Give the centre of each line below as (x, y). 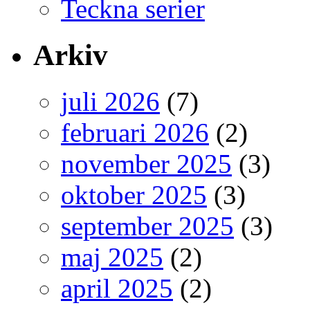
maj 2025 (112, 257)
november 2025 (146, 164)
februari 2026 (135, 133)
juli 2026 (110, 101)
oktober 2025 (134, 195)
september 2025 (147, 226)
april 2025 (117, 288)
